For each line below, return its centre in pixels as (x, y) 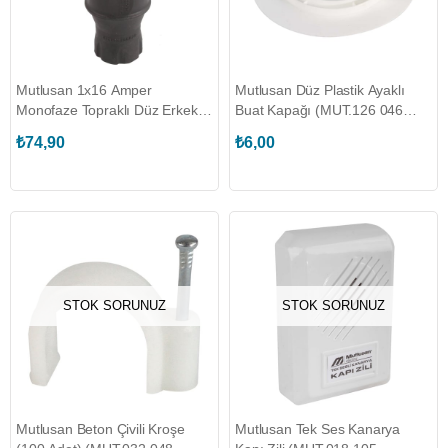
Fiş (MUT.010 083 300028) (99, 130)
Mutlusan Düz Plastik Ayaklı (320, 90)
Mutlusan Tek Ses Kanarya (318, 429)
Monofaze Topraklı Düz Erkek (107, 110)
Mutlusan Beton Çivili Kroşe (100, 429)
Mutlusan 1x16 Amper (84, 90)
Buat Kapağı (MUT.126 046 (319, 110)
